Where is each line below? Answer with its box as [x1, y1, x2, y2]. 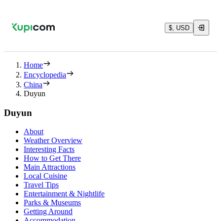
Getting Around [24, 207, 73, 216]
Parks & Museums [24, 198, 81, 207]
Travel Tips [24, 181, 59, 189]
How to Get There [24, 154, 81, 163]
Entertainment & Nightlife [24, 189, 105, 198]
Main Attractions [24, 163, 75, 172]
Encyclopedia [24, 71, 66, 79]
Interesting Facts [24, 145, 74, 154]
